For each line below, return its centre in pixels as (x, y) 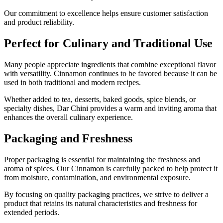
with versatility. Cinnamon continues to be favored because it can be (111, 74)
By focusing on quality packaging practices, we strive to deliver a (106, 194)
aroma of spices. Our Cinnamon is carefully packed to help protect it (111, 168)
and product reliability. (39, 22)
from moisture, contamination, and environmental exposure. (97, 177)
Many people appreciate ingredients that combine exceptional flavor (110, 65)
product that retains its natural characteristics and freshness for (101, 203)
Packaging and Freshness (68, 139)
